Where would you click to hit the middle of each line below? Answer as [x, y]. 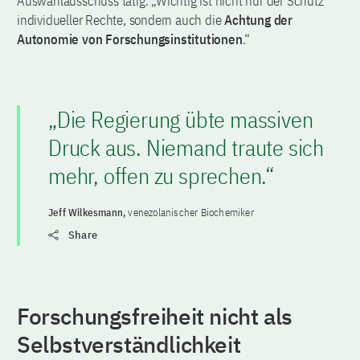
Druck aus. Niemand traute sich [186, 147]
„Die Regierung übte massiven [181, 119]
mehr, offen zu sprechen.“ [161, 175]
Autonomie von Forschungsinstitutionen [130, 39]
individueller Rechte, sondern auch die [121, 20]
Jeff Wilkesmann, [88, 212]
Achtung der [259, 20]
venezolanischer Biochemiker [191, 212]
